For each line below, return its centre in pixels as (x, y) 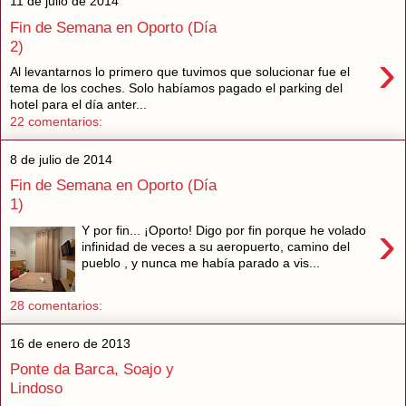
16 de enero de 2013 (70, 343)
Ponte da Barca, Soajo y (92, 369)
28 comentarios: (56, 306)
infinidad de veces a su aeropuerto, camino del (216, 246)
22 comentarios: (56, 122)
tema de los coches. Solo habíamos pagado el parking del (176, 88)
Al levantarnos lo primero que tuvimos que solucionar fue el (180, 72)
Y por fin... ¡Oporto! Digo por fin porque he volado (224, 230)
